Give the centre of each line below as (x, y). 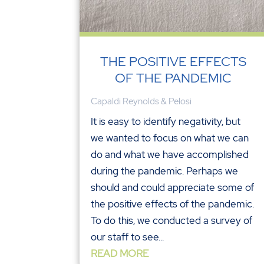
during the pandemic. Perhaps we (165, 171)
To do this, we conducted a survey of (172, 220)
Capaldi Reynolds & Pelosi (141, 101)
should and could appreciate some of (173, 187)
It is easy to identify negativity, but (166, 121)
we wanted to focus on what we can (170, 138)
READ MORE (120, 253)
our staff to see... (128, 237)
